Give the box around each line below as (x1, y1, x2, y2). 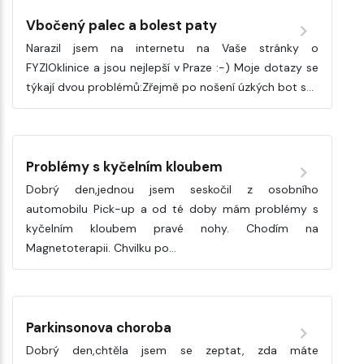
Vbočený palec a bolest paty (26, 15, 217, 34)
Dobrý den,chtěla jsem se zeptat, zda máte (26, 342, 318, 357)
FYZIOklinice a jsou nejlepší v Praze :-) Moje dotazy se (26, 59, 318, 75)
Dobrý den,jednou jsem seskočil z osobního (26, 181, 318, 197)
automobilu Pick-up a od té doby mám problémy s (26, 201, 318, 216)
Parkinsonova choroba (26, 318, 171, 336)
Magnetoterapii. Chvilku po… (26, 240, 176, 255)
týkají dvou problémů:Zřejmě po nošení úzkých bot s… (26, 79, 314, 94)
